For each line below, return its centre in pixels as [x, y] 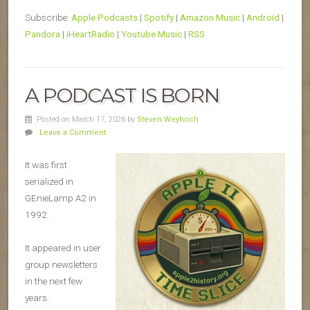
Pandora [43, 34]
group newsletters [61, 265]
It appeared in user [63, 248]
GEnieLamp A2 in [61, 198]
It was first [46, 165]
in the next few [54, 281]
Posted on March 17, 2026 [82, 120]
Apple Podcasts [104, 18]
